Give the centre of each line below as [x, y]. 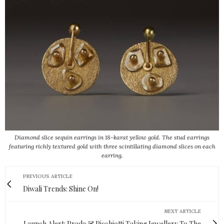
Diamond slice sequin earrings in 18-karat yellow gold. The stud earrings [112, 137]
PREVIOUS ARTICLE [48, 176]
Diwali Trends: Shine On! [61, 189]
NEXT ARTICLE [183, 211]
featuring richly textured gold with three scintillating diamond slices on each [112, 146]
